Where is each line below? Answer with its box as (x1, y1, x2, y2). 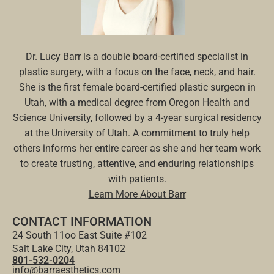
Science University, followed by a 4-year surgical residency (12, 111, 262, 124)
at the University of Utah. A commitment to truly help (24, 127, 250, 139)
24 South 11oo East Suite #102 (12, 229, 147, 241)
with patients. (108, 172, 166, 185)
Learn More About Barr (88, 188, 186, 200)
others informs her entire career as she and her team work (13, 142, 261, 154)
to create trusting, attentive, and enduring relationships (20, 157, 254, 169)
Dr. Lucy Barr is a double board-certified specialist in (26, 50, 248, 62)
